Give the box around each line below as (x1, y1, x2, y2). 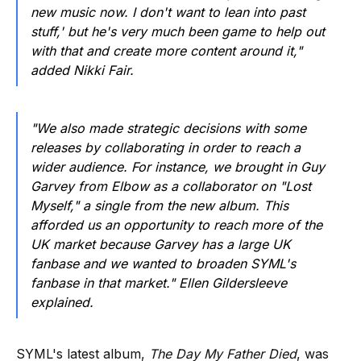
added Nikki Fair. (31, 62, 134, 79)
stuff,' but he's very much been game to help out (31, 23, 325, 40)
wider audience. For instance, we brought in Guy (31, 159, 325, 176)
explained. (31, 294, 93, 311)
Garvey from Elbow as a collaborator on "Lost (31, 178, 311, 195)
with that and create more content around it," (31, 43, 302, 60)
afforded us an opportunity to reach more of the (31, 217, 322, 234)
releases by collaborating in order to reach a (31, 139, 301, 156)
